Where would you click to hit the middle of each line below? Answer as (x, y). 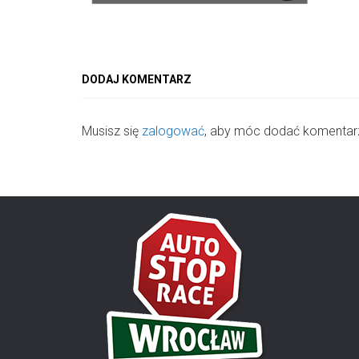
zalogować (173, 131)
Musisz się (112, 131)
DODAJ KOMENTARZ (137, 79)
